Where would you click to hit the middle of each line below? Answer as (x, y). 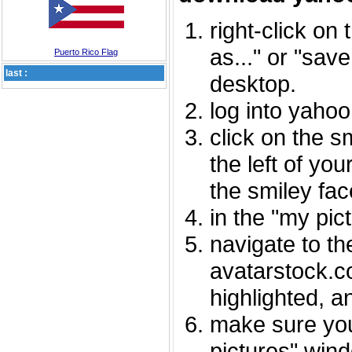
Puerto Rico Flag (86, 52)
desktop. (253, 84)
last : (16, 73)
